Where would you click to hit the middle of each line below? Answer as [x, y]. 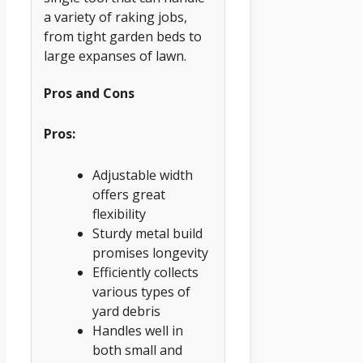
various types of [141, 292]
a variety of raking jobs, [115, 17]
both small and [137, 350]
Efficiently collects [145, 273]
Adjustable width [143, 175]
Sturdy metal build [147, 234]
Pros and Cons [89, 93]
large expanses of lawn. [115, 56]
